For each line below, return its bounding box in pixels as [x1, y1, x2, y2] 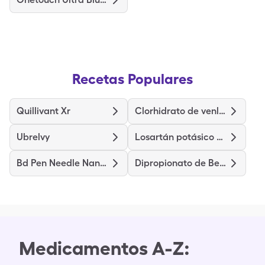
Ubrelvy [17, 131, 50, 143]
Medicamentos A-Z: [19, 237, 190, 260]
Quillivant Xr [17, 105, 70, 117]
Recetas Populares [72, 70, 193, 88]
